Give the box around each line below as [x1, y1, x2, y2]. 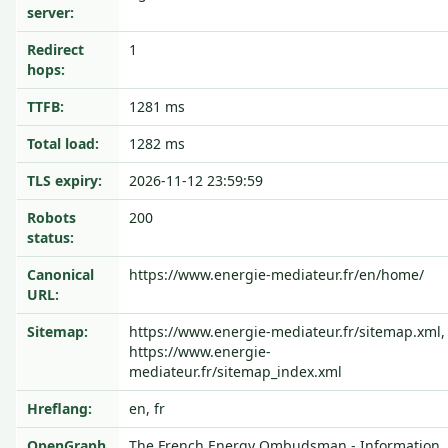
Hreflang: [27, 399, 92, 418]
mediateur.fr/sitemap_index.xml [129, 362, 342, 381]
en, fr [129, 399, 165, 418]
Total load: [27, 134, 99, 153]
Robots [27, 208, 76, 227]
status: [27, 228, 74, 247]
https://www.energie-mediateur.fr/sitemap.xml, [129, 322, 445, 341]
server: [27, 3, 74, 22]
